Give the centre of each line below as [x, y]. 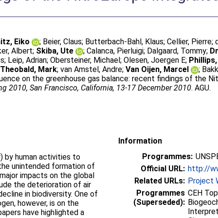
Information [140, 141]
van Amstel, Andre [91, 69]
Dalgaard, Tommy [177, 51]
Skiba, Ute [55, 51]
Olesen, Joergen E [155, 60]
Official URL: [163, 168]
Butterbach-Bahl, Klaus [125, 42]
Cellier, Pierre [190, 42]
